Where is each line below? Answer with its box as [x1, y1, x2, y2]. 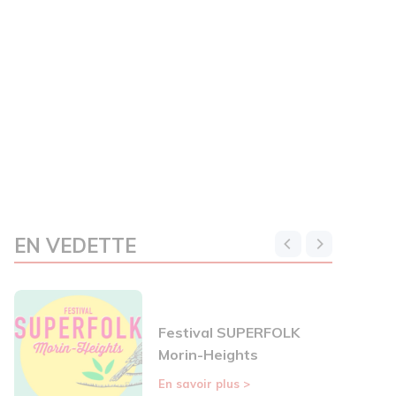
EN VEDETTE [14, 233, 136, 259]
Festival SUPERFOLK [158, 324, 300, 342]
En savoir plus [158, 377, 243, 392]
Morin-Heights [158, 346, 258, 364]
